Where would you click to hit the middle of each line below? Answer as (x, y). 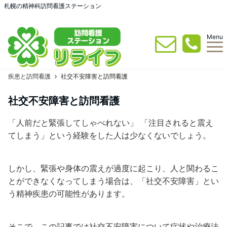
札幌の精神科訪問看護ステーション (53, 6)
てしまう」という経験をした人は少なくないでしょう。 (109, 135)
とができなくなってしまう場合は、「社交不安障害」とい (113, 181)
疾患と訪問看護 (29, 76)
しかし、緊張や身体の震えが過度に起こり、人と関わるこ (113, 168)
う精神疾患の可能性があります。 (69, 194)
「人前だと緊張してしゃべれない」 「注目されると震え (111, 123)
